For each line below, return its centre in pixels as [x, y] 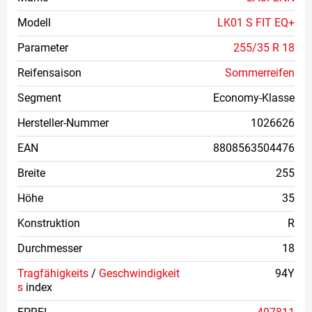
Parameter [43, 48]
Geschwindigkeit [139, 274]
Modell [34, 23]
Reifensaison [49, 73]
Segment [39, 98]
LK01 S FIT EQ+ [256, 23]
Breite [31, 173]
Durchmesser [50, 249]
